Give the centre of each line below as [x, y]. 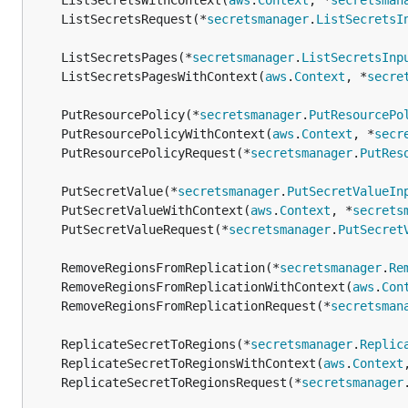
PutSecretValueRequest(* [145, 229]
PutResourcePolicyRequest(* [156, 153]
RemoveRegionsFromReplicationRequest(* [196, 306]
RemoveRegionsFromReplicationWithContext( [207, 287]
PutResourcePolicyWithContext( [167, 134]
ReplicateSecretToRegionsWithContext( [192, 363]
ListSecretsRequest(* [134, 19]
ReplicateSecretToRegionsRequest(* [181, 382]
